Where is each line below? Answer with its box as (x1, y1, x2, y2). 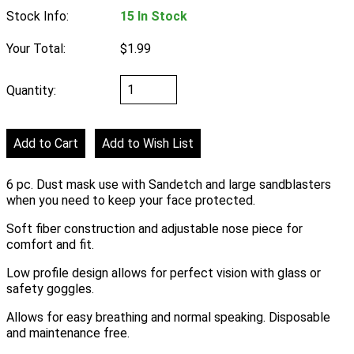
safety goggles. (6, 281, 94, 297)
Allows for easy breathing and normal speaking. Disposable (6, 310, 330, 326)
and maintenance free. (6, 326, 130, 341)
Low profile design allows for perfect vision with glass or (6, 265, 321, 281)
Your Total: (6, 40, 66, 56)
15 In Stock (120, 9, 187, 24)
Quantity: (6, 82, 56, 98)
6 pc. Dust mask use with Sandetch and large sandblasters (6, 177, 331, 193)
